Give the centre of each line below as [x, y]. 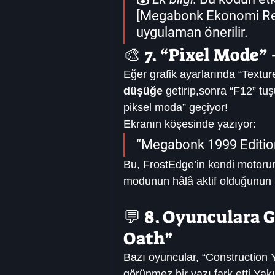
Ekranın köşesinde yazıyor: [190, 124]
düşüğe [143, 91]
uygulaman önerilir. [192, 33]
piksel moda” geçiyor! [176, 108]
